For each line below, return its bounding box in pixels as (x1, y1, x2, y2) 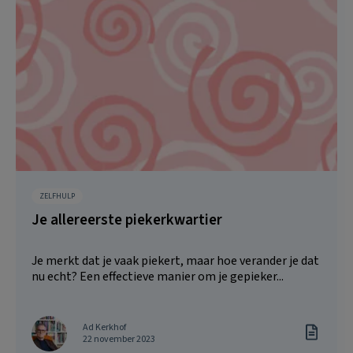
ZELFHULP (39, 190, 75, 202)
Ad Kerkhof (83, 321, 126, 335)
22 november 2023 (83, 333, 155, 347)
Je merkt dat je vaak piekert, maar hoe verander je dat (32, 251, 319, 269)
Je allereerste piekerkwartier (32, 209, 222, 231)
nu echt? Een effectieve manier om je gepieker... (32, 267, 284, 285)
